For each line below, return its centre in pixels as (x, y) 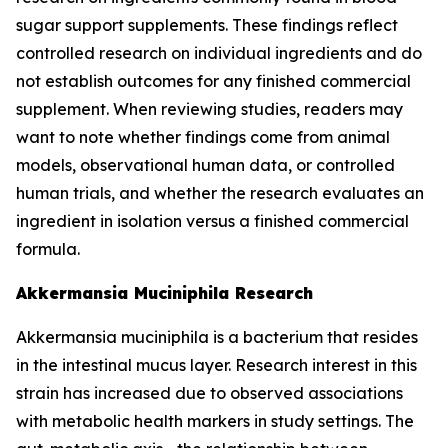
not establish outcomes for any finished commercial (213, 81)
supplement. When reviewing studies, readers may (209, 109)
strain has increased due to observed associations (209, 393)
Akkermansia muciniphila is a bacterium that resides (217, 337)
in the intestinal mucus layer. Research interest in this (216, 365)
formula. (48, 249)
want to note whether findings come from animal (203, 137)
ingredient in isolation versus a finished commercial (212, 221)
